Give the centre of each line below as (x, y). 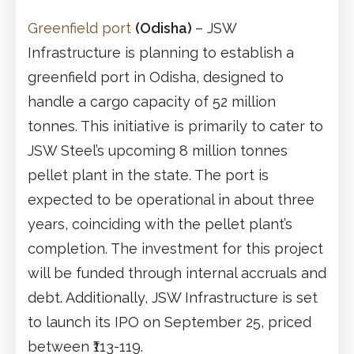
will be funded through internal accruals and (177, 273)
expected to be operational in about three (171, 199)
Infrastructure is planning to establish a (161, 52)
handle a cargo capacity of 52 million (152, 101)
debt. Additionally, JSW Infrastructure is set (173, 297)
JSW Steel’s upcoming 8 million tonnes (158, 150)
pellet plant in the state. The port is (148, 175)
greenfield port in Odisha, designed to (156, 77)
